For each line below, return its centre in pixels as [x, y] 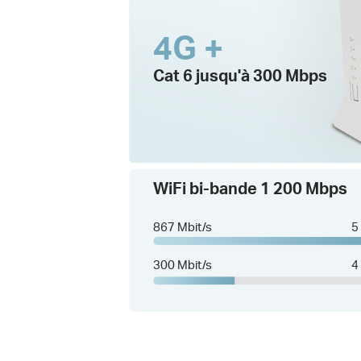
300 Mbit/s [183, 264]
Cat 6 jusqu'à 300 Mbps [241, 76]
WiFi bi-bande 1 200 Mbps [251, 189]
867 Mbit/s [183, 227]
